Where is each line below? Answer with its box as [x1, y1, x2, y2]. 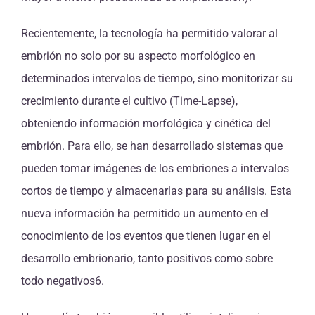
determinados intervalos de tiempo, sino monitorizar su [21, 71, 293, 85]
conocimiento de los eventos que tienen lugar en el [21, 229, 271, 243]
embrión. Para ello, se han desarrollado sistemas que [21, 139, 283, 153]
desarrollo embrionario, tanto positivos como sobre [21, 251, 273, 265]
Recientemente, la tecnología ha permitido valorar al [21, 26, 278, 40]
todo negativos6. [21, 274, 104, 288]
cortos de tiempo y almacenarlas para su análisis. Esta [21, 184, 292, 198]
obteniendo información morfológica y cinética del [21, 116, 271, 130]
